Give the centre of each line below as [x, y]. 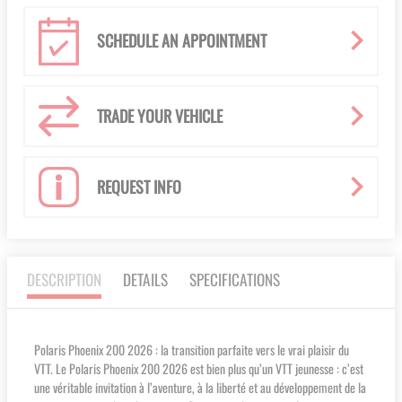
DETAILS [145, 279]
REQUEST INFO [139, 186]
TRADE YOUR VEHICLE [160, 115]
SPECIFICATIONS [235, 279]
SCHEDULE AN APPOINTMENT [182, 41]
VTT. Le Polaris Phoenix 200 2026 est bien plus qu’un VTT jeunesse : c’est [199, 368]
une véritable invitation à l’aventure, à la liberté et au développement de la [200, 387]
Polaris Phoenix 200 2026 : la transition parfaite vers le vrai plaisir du [192, 349]
